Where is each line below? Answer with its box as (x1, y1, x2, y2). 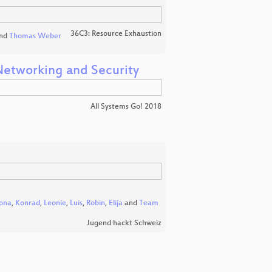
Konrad (15, 199, 40, 208)
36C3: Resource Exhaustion (70, 29, 161, 38)
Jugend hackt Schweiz (87, 219, 161, 228)
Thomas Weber (8, 32, 61, 41)
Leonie (44, 199, 66, 208)
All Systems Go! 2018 (90, 103, 161, 112)
